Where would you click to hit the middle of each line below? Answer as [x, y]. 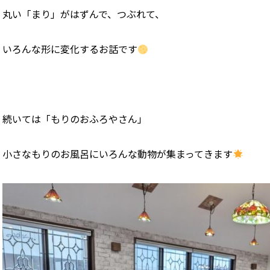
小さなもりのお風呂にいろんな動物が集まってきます [118, 154]
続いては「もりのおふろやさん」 [75, 119]
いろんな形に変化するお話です [70, 49]
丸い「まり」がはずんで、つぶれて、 [83, 14]
